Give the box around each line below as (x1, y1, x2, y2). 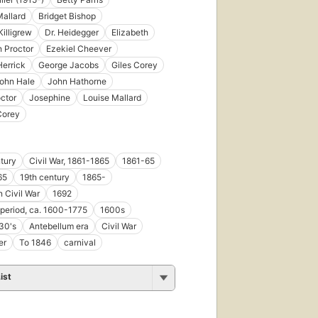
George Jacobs (38, 60, 99, 71)
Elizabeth (111, 27, 148, 38)
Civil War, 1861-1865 (29, 155, 109, 167)
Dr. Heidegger (45, 27, 99, 38)
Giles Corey (111, 60, 158, 71)
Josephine (29, 92, 70, 104)
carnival (64, 237, 96, 248)
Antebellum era (29, 221, 89, 232)
